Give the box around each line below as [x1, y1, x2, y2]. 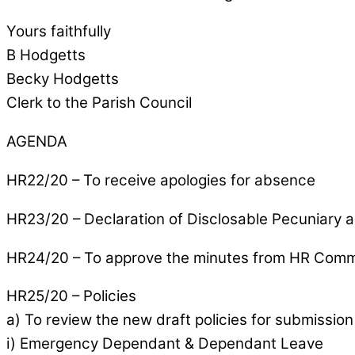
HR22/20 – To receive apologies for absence [6, 170, 315, 189]
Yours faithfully [6, 22, 111, 41]
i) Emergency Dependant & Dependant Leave [6, 334, 323, 353]
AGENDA [6, 132, 67, 151]
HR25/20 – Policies [6, 287, 136, 306]
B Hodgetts [6, 46, 86, 65]
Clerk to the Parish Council [6, 94, 192, 113]
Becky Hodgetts [6, 70, 119, 89]
